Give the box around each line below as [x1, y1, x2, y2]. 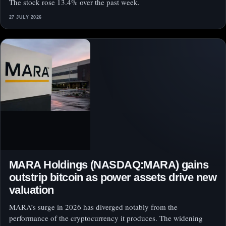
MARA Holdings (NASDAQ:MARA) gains [9, 158, 209, 172]
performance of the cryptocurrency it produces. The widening [9, 213, 203, 223]
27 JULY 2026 [9, 15, 42, 20]
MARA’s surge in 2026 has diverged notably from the [9, 202, 178, 212]
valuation [9, 184, 54, 197]
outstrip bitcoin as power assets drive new [9, 171, 216, 184]
